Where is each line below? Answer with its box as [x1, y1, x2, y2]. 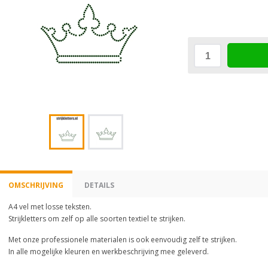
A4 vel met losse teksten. [8, 202, 92, 212]
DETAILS [84, 180, 114, 190]
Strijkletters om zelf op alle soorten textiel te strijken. [8, 214, 185, 224]
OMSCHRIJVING [8, 180, 63, 190]
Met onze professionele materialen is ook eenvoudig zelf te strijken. [8, 234, 237, 245]
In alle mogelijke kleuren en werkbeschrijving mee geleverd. [8, 246, 209, 257]
